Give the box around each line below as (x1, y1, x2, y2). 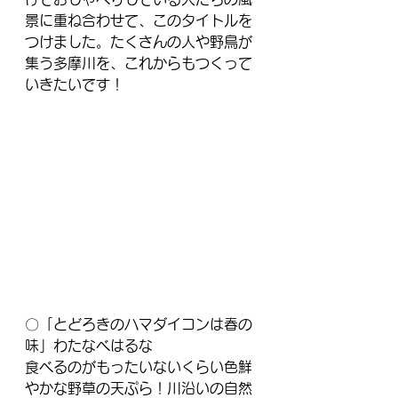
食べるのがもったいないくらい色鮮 (25, 360, 252, 375)
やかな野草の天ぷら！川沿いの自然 (25, 381, 252, 396)
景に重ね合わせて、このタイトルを (25, 13, 252, 28)
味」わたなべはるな (25, 338, 153, 354)
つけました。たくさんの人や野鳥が (25, 35, 252, 50)
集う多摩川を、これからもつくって (25, 56, 252, 71)
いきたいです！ (25, 77, 124, 92)
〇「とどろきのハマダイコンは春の (25, 317, 252, 332)
